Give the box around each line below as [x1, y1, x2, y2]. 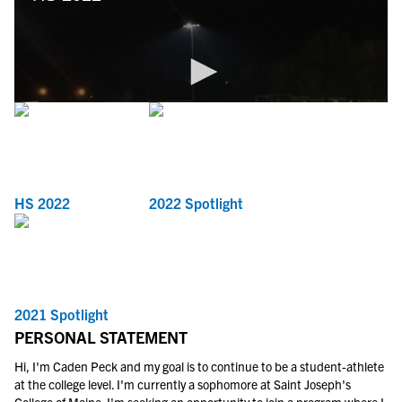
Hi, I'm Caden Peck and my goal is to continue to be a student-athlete [14, 358, 384, 374]
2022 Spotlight [149, 194, 243, 212]
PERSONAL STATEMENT [14, 327, 188, 347]
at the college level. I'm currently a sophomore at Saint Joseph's [14, 376, 351, 392]
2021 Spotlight [14, 305, 109, 323]
